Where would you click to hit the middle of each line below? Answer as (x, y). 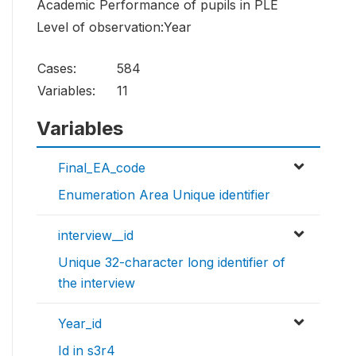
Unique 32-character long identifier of (172, 263)
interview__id (96, 236)
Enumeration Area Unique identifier (164, 195)
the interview (97, 283)
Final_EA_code (102, 168)
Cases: (57, 69)
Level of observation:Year (114, 27)
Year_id (80, 324)
